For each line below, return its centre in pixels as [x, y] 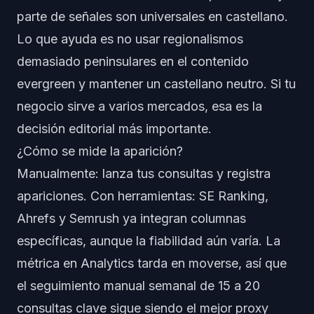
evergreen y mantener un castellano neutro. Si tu [156, 84]
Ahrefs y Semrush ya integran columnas [131, 218]
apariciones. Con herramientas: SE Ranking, [143, 196]
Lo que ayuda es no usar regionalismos [130, 39]
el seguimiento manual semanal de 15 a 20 [138, 286]
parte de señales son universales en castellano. [152, 16]
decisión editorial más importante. [114, 129]
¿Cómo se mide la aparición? [100, 151]
